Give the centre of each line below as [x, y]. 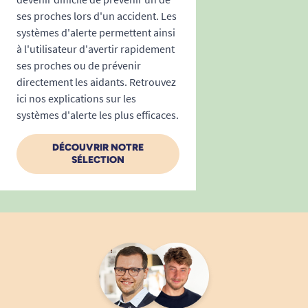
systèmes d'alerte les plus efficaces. [98, 115]
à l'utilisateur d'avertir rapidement [96, 49]
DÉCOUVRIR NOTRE [98, 148]
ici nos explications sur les [76, 99]
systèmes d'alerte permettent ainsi [96, 33]
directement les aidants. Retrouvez [96, 82]
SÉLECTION [98, 160]
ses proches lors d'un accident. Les [97, 16]
